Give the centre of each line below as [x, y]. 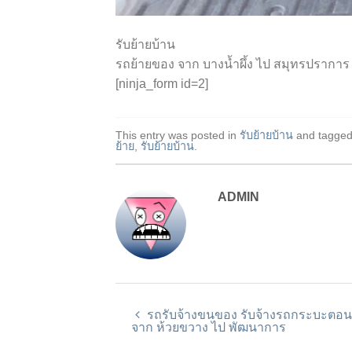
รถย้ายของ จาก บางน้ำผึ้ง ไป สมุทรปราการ [233, 64]
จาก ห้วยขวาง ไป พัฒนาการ [209, 328]
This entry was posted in [178, 136]
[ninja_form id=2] [162, 84]
